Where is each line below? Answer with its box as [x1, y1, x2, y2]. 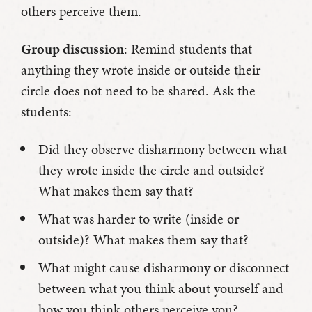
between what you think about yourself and [38, 279, 283, 299]
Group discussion [21, 39, 124, 59]
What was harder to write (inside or [38, 209, 239, 229]
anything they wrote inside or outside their [21, 60, 260, 80]
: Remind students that [124, 39, 252, 59]
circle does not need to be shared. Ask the [21, 81, 256, 101]
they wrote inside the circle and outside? [38, 160, 265, 180]
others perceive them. [21, 1, 141, 22]
